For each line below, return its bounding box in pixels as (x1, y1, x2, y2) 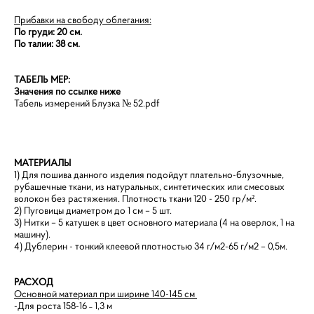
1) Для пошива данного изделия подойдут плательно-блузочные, (14, 168, 284, 181)
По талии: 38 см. (14, 37, 80, 50)
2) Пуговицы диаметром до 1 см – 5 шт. (14, 204, 172, 217)
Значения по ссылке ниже (14, 85, 121, 97)
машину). (14, 228, 50, 240)
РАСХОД (14, 275, 55, 288)
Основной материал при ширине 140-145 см (14, 287, 197, 300)
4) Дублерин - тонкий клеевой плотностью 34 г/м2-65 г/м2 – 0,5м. (14, 240, 287, 252)
